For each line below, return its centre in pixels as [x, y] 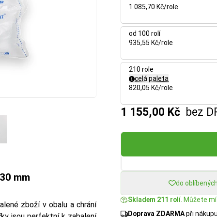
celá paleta [152, 78]
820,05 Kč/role [151, 88]
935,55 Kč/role [151, 43]
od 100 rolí [145, 33]
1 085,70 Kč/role [154, 7]
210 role [141, 69]
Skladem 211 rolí [154, 200]
